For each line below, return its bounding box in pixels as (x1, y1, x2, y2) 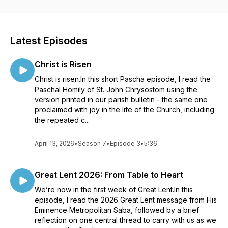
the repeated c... (35, 116, 90, 124)
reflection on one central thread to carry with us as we (35, 216, 216, 224)
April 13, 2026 (35, 139, 74, 147)
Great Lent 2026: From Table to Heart (35, 169, 183, 180)
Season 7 (78, 139, 106, 147)
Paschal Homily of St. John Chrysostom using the (35, 85, 197, 94)
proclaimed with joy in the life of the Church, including (35, 105, 214, 114)
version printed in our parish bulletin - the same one (35, 95, 208, 104)
